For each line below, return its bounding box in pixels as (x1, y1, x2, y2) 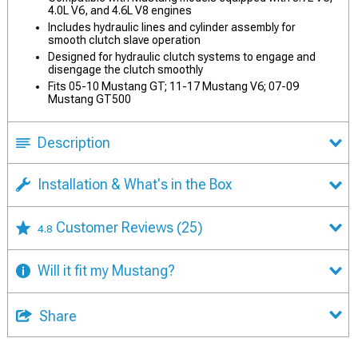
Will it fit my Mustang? (38, 261, 175, 279)
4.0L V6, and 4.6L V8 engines (48, 4, 192, 17)
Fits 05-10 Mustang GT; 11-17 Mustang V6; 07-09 (48, 80, 299, 93)
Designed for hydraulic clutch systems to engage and (48, 50, 316, 63)
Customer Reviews (56, 218, 177, 236)
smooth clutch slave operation (48, 34, 201, 46)
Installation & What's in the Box (38, 176, 232, 193)
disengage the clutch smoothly (48, 63, 203, 76)
